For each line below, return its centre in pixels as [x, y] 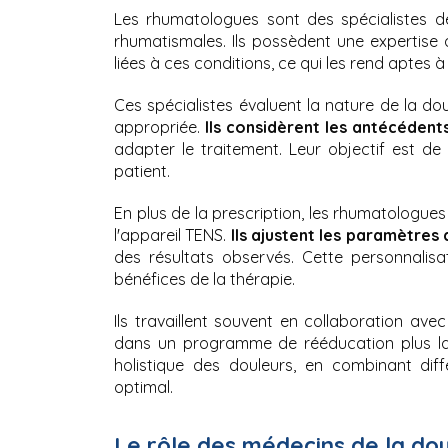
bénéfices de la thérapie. [204, 278]
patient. [142, 170]
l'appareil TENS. [172, 234]
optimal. [143, 386]
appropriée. [159, 126]
